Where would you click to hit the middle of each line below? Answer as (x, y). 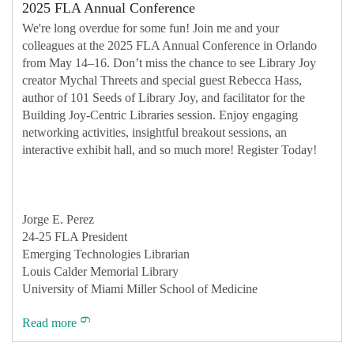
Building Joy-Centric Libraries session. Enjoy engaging (160, 115)
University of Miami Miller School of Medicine (140, 288)
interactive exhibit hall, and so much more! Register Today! (169, 149)
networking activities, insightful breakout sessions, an (154, 132)
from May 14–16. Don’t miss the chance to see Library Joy (169, 62)
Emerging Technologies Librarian (106, 254)
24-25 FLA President (75, 236)
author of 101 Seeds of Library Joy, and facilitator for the (164, 97)
